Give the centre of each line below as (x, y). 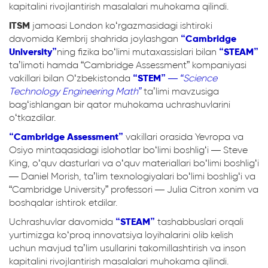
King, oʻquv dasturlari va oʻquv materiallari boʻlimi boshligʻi (134, 163)
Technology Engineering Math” (75, 91)
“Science (199, 78)
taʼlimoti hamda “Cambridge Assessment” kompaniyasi (128, 65)
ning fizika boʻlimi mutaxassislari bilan (138, 52)
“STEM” (149, 78)
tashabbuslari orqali (200, 222)
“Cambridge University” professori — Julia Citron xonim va (134, 189)
